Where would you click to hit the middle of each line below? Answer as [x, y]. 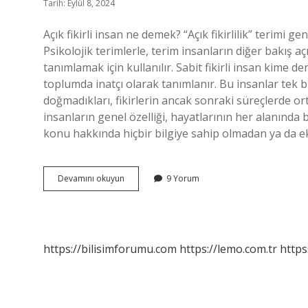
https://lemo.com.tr [228, 249]
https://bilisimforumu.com [110, 249]
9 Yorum [183, 178]
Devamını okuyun [91, 178]
